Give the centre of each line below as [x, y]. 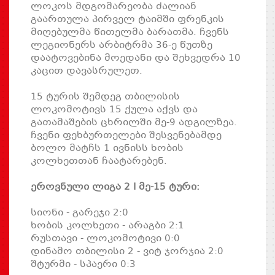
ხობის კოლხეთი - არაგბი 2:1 [107, 226]
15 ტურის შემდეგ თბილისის [105, 97]
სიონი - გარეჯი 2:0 [79, 213]
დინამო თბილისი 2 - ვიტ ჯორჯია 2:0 [127, 251]
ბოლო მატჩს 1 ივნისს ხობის [107, 148]
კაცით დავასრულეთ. [87, 71]
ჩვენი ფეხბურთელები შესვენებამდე [126, 135]
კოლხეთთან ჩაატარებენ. [99, 161]
